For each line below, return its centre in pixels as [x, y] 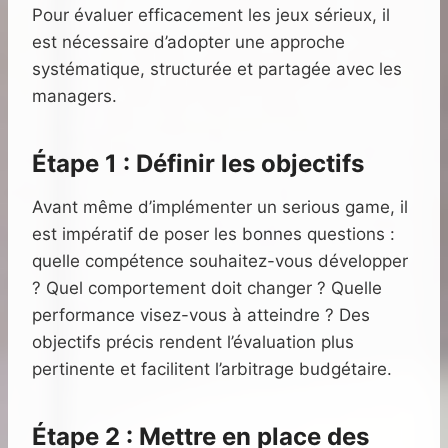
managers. [74, 96]
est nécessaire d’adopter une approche [188, 42]
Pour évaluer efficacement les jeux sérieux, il [211, 15]
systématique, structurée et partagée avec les [217, 69]
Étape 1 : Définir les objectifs [198, 164]
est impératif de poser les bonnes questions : [213, 234]
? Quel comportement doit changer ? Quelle [207, 288]
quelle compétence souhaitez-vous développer [220, 261]
